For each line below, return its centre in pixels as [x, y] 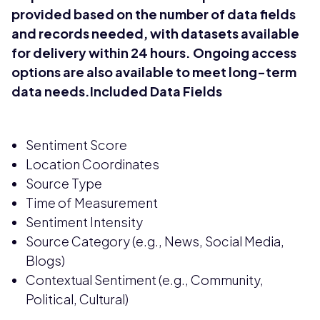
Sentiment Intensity [84, 221]
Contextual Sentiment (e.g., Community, [145, 279]
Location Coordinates [92, 164]
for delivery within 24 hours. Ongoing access [154, 52]
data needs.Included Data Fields [117, 91]
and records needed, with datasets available [155, 33]
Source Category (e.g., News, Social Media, [155, 241]
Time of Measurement [92, 202]
